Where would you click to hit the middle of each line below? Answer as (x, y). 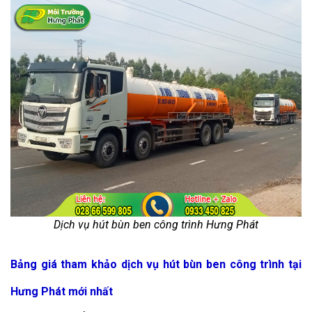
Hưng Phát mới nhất (62, 292)
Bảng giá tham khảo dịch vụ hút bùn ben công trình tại (156, 265)
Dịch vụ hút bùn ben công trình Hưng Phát (156, 225)
